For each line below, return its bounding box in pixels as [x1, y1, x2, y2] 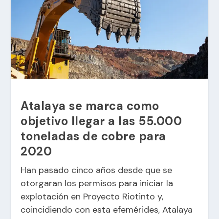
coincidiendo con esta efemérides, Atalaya [21, 203, 193, 216]
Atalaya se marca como [21, 98, 159, 113]
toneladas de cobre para [21, 128, 166, 144]
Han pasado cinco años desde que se [21, 164, 173, 176]
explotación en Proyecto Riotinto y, [21, 190, 164, 202]
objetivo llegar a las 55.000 [21, 113, 182, 129]
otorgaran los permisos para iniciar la [21, 177, 174, 189]
